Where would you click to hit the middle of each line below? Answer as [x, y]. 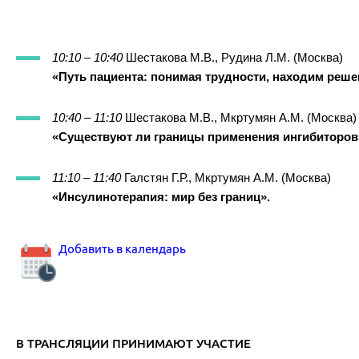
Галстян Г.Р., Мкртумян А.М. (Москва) [228, 178]
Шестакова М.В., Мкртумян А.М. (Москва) [241, 118]
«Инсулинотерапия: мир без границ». [161, 197]
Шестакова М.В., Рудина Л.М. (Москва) [233, 58]
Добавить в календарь [121, 249]
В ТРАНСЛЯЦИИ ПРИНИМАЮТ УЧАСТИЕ [133, 344]
